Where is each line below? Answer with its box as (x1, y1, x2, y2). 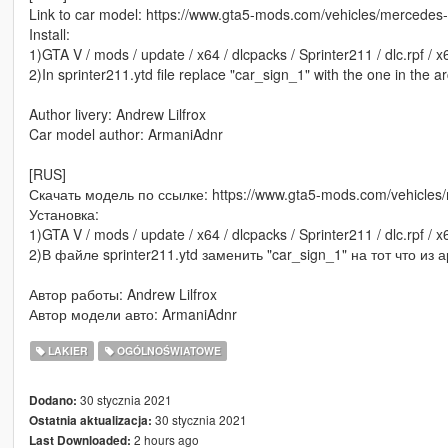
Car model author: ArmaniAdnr (28, 124, 223, 145)
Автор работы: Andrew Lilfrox (28, 284, 217, 305)
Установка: (28, 204, 99, 225)
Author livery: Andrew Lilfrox (28, 104, 206, 125)
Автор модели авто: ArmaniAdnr (28, 304, 237, 325)
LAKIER (45, 343, 89, 359)
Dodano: (28, 392, 77, 410)
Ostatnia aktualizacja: (28, 412, 152, 430)
